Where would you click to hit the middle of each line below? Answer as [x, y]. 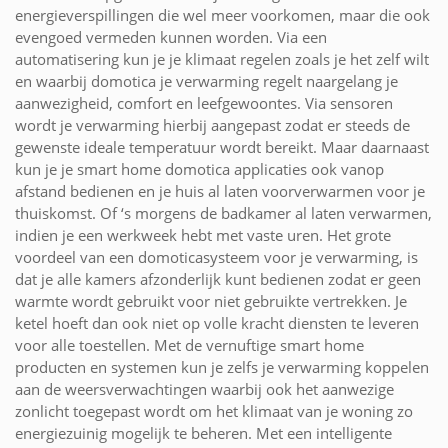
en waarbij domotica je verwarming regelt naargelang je [206, 81]
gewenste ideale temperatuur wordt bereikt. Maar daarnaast [222, 147]
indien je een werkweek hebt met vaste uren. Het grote [203, 235]
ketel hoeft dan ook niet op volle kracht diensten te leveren [217, 323]
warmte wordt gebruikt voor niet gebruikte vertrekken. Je [211, 301]
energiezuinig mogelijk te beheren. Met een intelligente [203, 433]
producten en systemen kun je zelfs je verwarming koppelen [222, 367]
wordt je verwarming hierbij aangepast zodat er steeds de [212, 125]
